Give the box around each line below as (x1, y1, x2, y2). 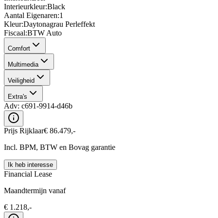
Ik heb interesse (8, 161, 53, 169)
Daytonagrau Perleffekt (23, 20, 95, 29)
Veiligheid (8, 77, 35, 85)
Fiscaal (4, 29, 25, 37)
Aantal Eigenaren (4, 11, 57, 20)
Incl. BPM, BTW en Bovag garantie (4, 143, 115, 152)
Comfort (8, 45, 30, 53)
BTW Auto (27, 29, 62, 37)
